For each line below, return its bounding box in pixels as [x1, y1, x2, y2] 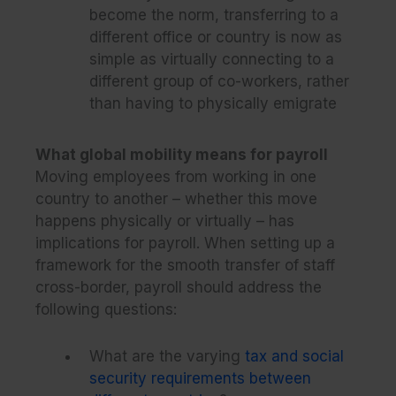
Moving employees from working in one [35, 168, 316, 187]
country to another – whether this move [35, 190, 317, 209]
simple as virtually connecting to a [89, 49, 334, 68]
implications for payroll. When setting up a [35, 234, 335, 253]
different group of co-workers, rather [89, 72, 349, 90]
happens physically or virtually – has [35, 212, 294, 231]
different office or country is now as [89, 27, 342, 46]
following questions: [35, 301, 177, 319]
